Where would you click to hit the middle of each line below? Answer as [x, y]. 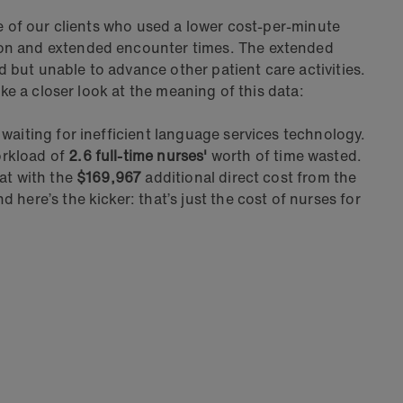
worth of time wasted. [287, 156]
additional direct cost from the [249, 177]
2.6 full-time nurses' [140, 156]
